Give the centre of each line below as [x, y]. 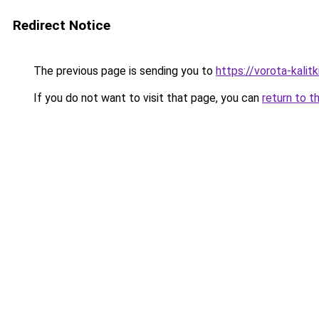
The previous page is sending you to [123, 71]
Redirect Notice [62, 25]
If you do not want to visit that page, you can [146, 98]
